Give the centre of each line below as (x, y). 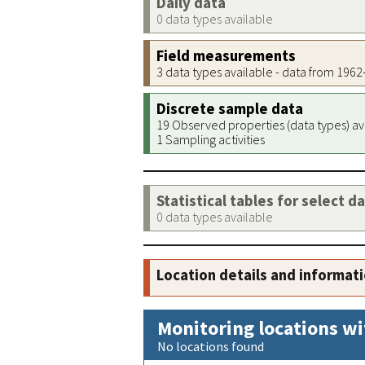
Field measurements (226, 56)
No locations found (211, 346)
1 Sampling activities (211, 139)
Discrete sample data (230, 109)
